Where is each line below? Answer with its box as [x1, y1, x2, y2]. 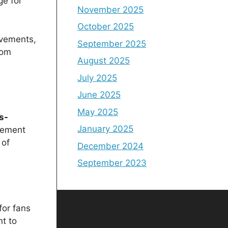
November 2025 [77, 4, 144, 15]
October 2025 [77, 21, 134, 32]
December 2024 [77, 140, 144, 151]
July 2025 [77, 72, 117, 83]
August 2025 [77, 55, 130, 66]
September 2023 [77, 158, 147, 168]
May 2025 [77, 106, 118, 117]
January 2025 [77, 124, 133, 134]
